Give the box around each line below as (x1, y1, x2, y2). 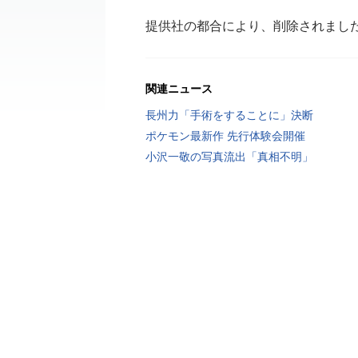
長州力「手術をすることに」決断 (145, 109, 313, 121)
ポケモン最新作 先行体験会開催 (145, 129, 305, 142)
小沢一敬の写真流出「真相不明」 (145, 150, 313, 163)
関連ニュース (145, 82, 213, 95)
